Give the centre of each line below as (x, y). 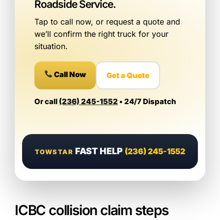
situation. (51, 46)
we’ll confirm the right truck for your (101, 34)
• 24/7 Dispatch (147, 101)
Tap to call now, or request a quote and (107, 21)
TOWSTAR (54, 152)
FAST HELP (99, 151)
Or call (47, 101)
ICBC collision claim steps (92, 210)
